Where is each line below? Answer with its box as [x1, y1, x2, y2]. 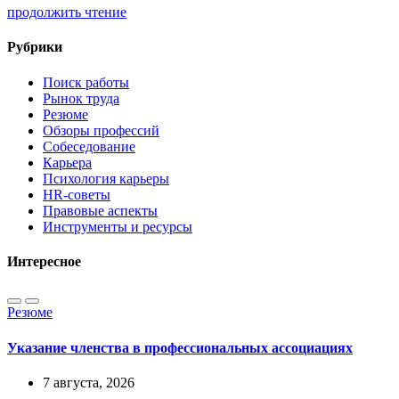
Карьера [43, 154, 92, 170]
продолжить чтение [7, 4, 126, 20]
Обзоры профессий [43, 122, 159, 138]
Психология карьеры [43, 170, 169, 186]
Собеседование [43, 138, 135, 154]
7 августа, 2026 [43, 374, 134, 390]
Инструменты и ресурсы [43, 218, 192, 234]
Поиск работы [43, 74, 129, 90]
